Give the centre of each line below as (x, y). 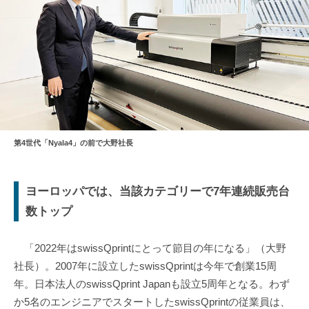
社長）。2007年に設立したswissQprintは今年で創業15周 (145, 266)
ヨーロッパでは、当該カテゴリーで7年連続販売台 (158, 191)
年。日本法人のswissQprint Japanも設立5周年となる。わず (152, 283)
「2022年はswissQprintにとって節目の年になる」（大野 (150, 248)
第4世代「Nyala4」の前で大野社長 (73, 143)
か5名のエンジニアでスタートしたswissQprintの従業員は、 (152, 301)
